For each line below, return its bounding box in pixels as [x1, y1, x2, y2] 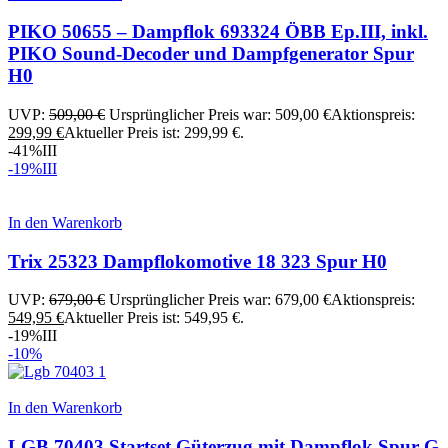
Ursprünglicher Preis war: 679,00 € [109, 291, 331, 309]
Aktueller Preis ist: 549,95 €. [64, 309, 244, 327]
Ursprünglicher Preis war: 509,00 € [109, 106, 331, 124]
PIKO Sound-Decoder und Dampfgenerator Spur [8, 43, 414, 65]
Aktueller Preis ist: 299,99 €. [64, 124, 244, 142]
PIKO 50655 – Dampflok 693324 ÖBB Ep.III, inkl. [8, 21, 428, 43]
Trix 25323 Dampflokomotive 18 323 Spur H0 [8, 250, 387, 272]
